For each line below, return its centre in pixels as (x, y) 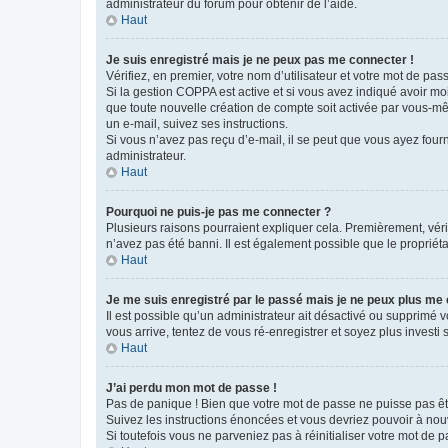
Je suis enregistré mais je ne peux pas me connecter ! (260, 59)
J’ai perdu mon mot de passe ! (191, 387)
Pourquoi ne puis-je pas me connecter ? (218, 211)
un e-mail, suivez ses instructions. (197, 123)
